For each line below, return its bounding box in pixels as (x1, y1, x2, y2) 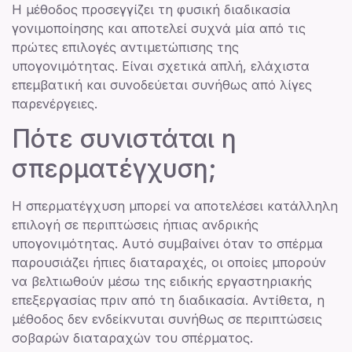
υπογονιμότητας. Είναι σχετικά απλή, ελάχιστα (12, 57, 310, 74)
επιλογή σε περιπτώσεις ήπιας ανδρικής (12, 217, 258, 233)
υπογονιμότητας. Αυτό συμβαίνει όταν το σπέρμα (12, 236, 323, 252)
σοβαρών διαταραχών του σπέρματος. (12, 330, 253, 346)
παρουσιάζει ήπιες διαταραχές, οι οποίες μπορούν (12, 255, 326, 271)
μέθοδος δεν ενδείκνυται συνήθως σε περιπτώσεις (12, 311, 322, 328)
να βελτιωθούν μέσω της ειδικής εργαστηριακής (12, 273, 312, 290)
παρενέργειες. (12, 95, 97, 112)
